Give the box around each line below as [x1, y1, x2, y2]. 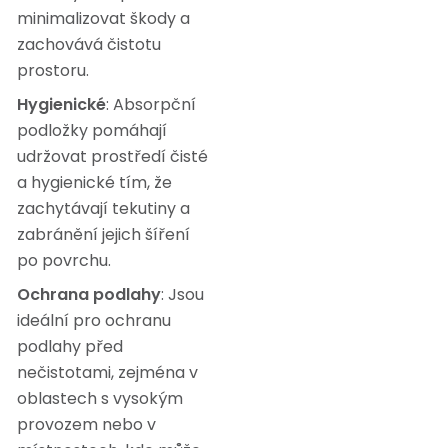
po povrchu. [17, 249, 111, 273]
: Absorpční [106, 93, 196, 117]
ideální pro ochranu [17, 309, 171, 333]
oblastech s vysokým [17, 387, 183, 411]
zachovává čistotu [17, 33, 161, 57]
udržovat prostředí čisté [17, 145, 208, 169]
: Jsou [161, 283, 204, 307]
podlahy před [17, 335, 123, 359]
